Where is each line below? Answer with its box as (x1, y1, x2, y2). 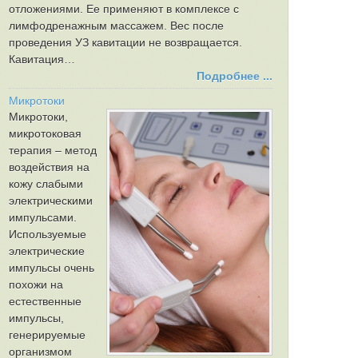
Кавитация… (9, 53, 75, 66)
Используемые (9, 228, 86, 241)
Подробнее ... (197, 70, 272, 82)
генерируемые (9, 328, 86, 341)
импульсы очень (9, 261, 94, 274)
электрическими (9, 194, 93, 207)
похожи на (9, 278, 63, 291)
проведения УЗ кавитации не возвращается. (9, 36, 242, 49)
